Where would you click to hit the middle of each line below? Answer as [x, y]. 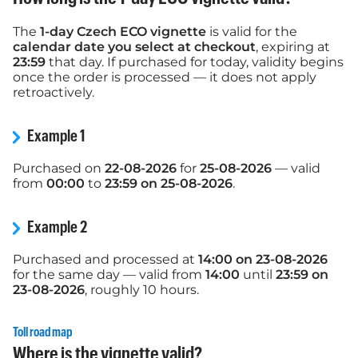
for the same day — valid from [109, 274]
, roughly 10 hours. [142, 289]
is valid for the [252, 31]
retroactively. [54, 92]
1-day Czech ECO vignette [123, 31]
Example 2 [56, 227]
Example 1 [56, 136]
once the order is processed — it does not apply [165, 77]
